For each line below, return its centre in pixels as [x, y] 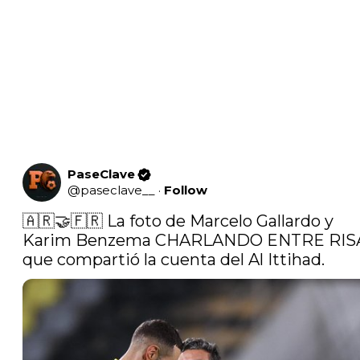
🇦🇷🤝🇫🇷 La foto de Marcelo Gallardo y [178, 221]
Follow [186, 190]
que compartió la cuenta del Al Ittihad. [176, 260]
